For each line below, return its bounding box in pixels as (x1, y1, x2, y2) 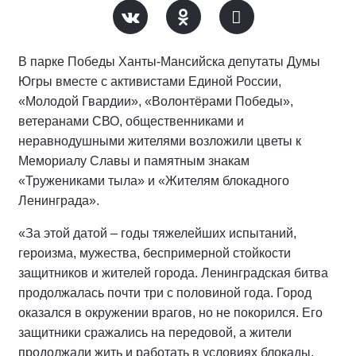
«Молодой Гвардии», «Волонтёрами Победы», (18, 95, 293, 108)
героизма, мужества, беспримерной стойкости (18, 246, 291, 260)
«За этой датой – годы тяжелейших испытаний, (18, 226, 296, 240)
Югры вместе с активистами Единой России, (18, 75, 281, 88)
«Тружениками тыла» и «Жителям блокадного (18, 174, 289, 188)
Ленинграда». (18, 194, 99, 207)
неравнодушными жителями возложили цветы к (18, 134, 301, 148)
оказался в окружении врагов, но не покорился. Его (18, 306, 323, 319)
